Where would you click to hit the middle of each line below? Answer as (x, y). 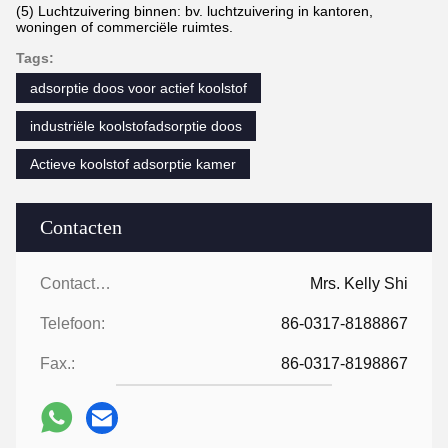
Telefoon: (72, 323)
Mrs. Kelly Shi (359, 283)
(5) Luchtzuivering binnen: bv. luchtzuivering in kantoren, (194, 10)
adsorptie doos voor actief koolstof (138, 87)
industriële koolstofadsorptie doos (136, 125)
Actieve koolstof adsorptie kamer (133, 163)
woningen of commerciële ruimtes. (124, 26)
